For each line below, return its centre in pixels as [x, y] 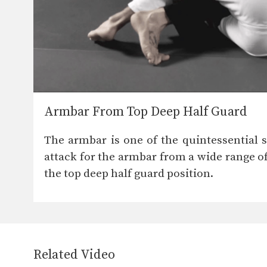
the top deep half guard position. [129, 174]
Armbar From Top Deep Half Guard [146, 112]
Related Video [74, 255]
